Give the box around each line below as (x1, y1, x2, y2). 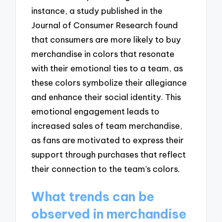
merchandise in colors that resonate (31, 48, 175, 59)
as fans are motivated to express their (31, 134, 184, 145)
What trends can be (31, 188, 155, 205)
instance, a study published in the (31, 5, 163, 16)
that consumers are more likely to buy (31, 34, 181, 45)
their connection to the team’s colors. (31, 163, 180, 174)
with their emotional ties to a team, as (31, 62, 183, 73)
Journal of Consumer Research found (31, 19, 178, 30)
